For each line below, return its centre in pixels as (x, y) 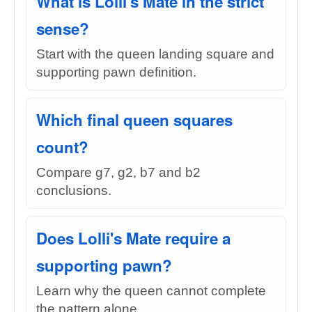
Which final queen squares (134, 120)
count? (62, 147)
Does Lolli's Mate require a (133, 238)
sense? (63, 29)
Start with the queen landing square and (155, 54)
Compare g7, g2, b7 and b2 (118, 172)
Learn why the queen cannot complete (151, 291)
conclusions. (74, 190)
